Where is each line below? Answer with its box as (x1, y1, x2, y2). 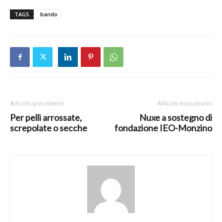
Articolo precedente (10, 100, 64, 108)
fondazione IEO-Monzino (114, 122, 212, 134)
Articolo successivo (157, 100, 212, 108)
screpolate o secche (10, 122, 87, 134)
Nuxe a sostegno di (139, 112, 212, 123)
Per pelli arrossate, (10, 112, 82, 123)
